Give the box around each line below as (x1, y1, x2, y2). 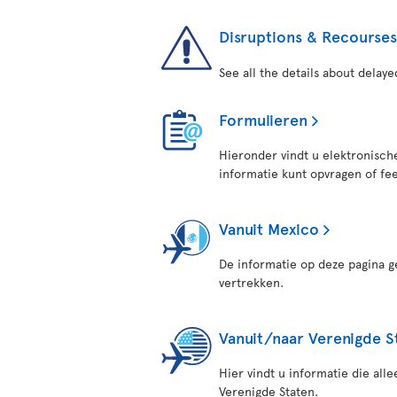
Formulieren (219, 108, 307, 130)
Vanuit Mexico (219, 217, 319, 239)
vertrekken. (219, 274, 284, 291)
